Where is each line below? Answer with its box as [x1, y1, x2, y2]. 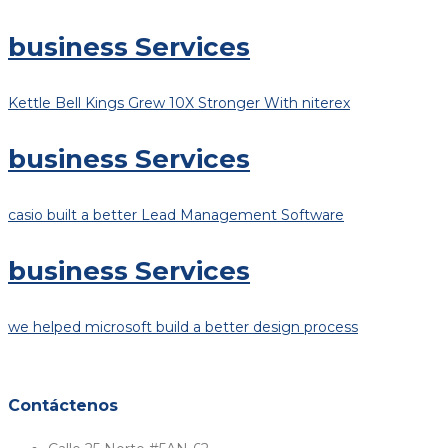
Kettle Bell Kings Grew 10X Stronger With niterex [8, 93, 350, 112]
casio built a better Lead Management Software [8, 205, 344, 224]
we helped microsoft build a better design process [8, 317, 358, 336]
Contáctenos [8, 396, 118, 415]
